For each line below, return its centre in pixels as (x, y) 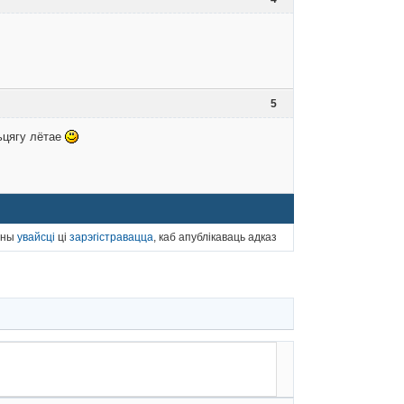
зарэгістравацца (111, 237)
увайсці (36, 237)
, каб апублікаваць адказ (215, 237)
